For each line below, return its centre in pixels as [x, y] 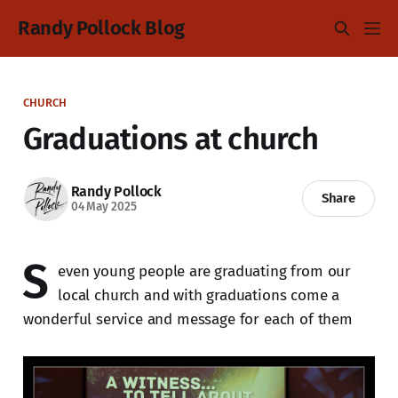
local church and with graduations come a [199, 295]
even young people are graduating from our [205, 271]
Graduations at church [171, 139]
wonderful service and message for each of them [187, 319]
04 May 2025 [103, 207]
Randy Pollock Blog [102, 28]
